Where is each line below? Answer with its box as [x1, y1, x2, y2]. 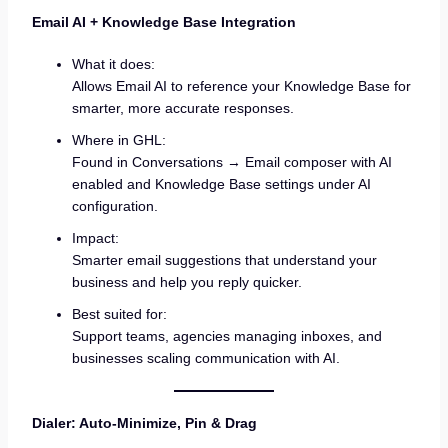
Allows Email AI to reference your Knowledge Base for [71, 77, 411, 94]
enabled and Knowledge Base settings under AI [71, 175, 371, 192]
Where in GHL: [71, 131, 166, 148]
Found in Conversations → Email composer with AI [71, 153, 392, 170]
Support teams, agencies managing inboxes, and [71, 327, 382, 344]
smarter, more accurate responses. [71, 99, 294, 116]
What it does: [71, 55, 155, 72]
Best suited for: [71, 305, 167, 322]
